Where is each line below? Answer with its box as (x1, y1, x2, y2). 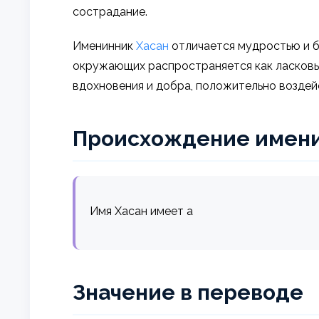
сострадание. (73, 4, 147, 19)
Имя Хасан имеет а (90, 204, 193, 218)
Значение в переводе (73, 279, 303, 305)
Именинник (73, 38, 136, 53)
